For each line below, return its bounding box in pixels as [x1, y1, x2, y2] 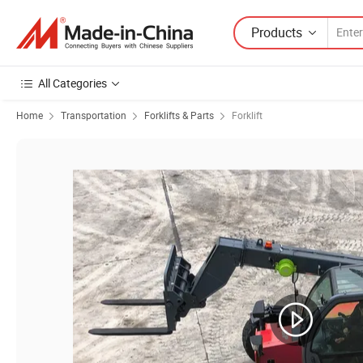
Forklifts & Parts [144, 109, 214, 122]
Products [251, 23, 302, 41]
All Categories [38, 75, 107, 91]
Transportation [61, 109, 126, 122]
